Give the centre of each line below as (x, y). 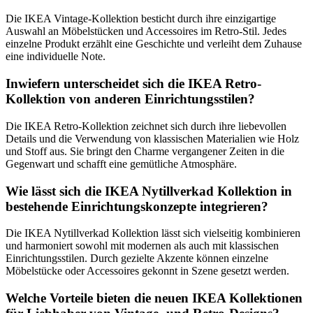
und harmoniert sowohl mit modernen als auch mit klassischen (142, 246)
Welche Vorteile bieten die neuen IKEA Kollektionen (154, 298)
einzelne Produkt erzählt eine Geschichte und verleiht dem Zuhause (154, 44)
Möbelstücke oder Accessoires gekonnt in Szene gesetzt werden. (147, 271)
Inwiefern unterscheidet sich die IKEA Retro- (133, 84)
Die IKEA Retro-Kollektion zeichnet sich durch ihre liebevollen (146, 126)
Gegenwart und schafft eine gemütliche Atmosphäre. (121, 163)
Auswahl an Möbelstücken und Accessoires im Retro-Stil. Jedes (146, 31)
